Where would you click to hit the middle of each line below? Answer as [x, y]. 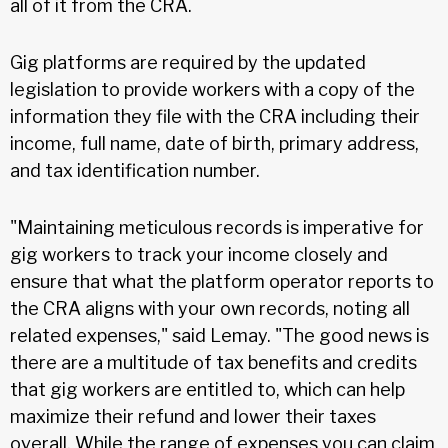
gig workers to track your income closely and [199, 254]
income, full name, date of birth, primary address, [214, 143]
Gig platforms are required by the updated [188, 62]
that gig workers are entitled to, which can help [207, 389]
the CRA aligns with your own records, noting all [210, 308]
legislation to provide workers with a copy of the [212, 89]
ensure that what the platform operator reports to [222, 281]
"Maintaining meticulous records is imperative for [217, 227]
